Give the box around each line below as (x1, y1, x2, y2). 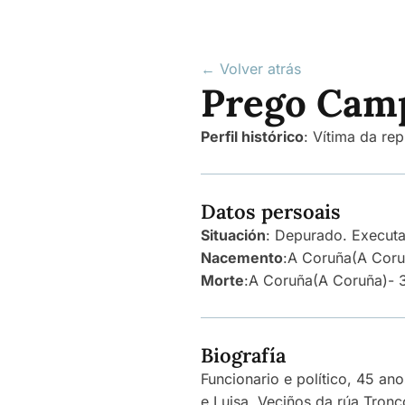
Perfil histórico (201, 127, 304, 146)
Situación (201, 226, 266, 244)
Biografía (201, 343, 286, 368)
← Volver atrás (201, 60, 301, 78)
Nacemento (201, 249, 283, 267)
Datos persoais (201, 199, 341, 224)
